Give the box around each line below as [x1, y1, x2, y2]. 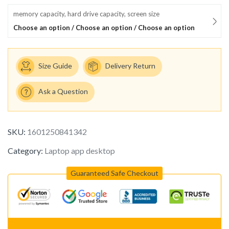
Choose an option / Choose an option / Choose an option [13, 24, 195, 32]
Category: [8, 146, 44, 156]
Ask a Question [38, 86, 88, 96]
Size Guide [38, 61, 72, 70]
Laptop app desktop [44, 146, 115, 156]
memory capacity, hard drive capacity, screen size [13, 10, 159, 18]
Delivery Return [105, 61, 155, 70]
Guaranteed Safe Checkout [71, 169, 158, 178]
